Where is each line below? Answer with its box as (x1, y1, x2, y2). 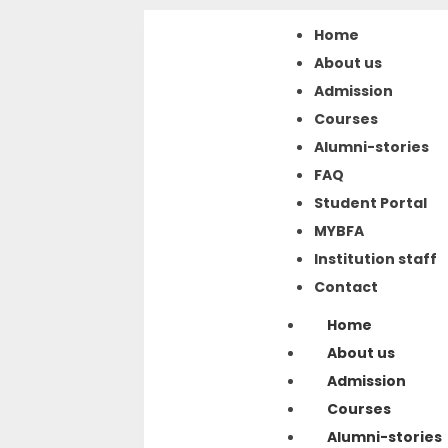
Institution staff (313, 249, 437, 269)
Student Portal (313, 193, 427, 213)
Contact (313, 277, 378, 297)
